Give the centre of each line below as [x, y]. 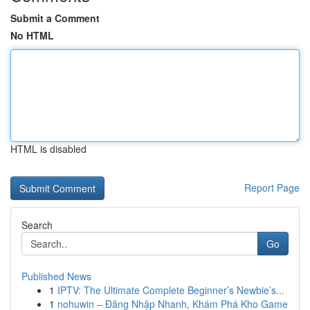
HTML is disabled [48, 149]
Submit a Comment [55, 18]
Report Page [272, 188]
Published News [56, 276]
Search [37, 225]
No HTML [32, 35]
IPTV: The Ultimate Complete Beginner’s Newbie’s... [171, 290]
